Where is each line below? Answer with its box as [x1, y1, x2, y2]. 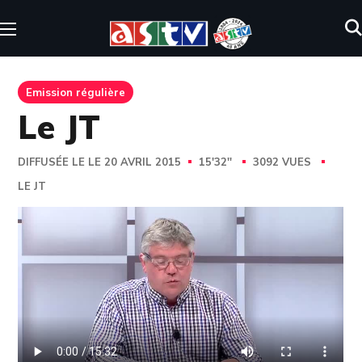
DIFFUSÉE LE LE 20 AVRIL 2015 [18, 155, 182, 170]
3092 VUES [253, 155, 315, 170]
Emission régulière [26, 86, 126, 99]
